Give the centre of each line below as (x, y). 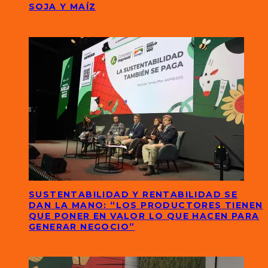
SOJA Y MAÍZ (63, 7)
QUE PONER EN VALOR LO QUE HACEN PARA (144, 216)
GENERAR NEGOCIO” (82, 226)
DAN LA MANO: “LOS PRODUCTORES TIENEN (146, 205)
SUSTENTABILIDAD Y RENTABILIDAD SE (133, 194)
